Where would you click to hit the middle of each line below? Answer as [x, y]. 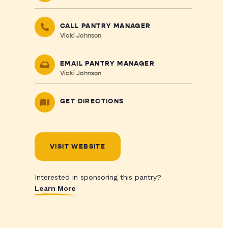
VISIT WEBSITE [78, 147]
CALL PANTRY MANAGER [105, 26]
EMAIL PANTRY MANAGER [107, 64]
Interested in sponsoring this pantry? [98, 177]
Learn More [55, 188]
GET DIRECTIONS [92, 101]
